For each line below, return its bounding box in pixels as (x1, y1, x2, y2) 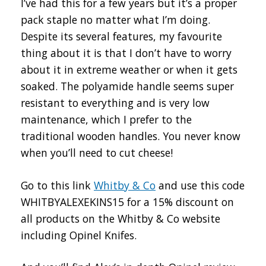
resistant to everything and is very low (21, 96, 210, 110)
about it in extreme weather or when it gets (21, 62, 237, 77)
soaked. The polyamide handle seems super (21, 79, 234, 94)
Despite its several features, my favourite (21, 29, 222, 44)
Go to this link (21, 178, 94, 192)
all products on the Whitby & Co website (21, 211, 220, 226)
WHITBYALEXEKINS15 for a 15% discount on (21, 194, 234, 209)
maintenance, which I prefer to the (21, 112, 192, 127)
